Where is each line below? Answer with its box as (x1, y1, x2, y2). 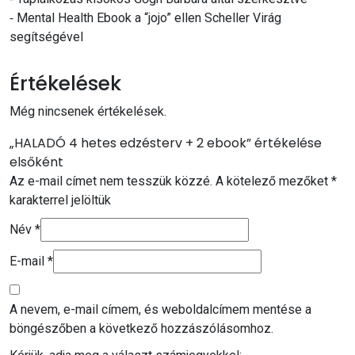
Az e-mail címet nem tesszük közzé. (10, 173, 212, 189)
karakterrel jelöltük (10, 192, 111, 208)
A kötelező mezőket (216, 173, 331, 189)
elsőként (10, 152, 63, 171)
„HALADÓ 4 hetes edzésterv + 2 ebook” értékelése (10, 133, 322, 152)
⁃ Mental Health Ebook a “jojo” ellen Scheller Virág (10, 10, 281, 25)
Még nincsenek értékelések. (10, 103, 166, 119)
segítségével (10, 29, 83, 44)
